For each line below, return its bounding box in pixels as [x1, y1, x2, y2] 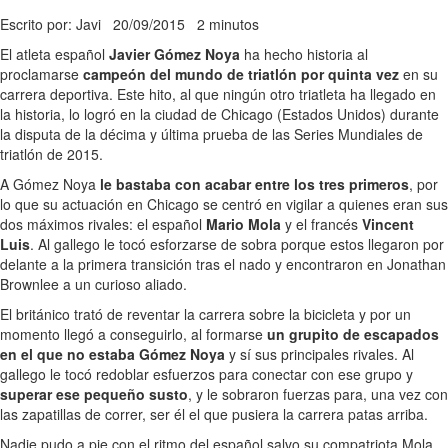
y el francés [281, 213, 362, 234]
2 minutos [197, 13, 259, 34]
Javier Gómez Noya [109, 43, 240, 64]
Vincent [362, 213, 414, 234]
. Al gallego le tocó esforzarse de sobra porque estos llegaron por [30, 233, 444, 254]
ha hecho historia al [240, 43, 368, 64]
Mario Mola [206, 213, 281, 234]
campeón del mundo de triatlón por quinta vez [83, 63, 399, 84]
